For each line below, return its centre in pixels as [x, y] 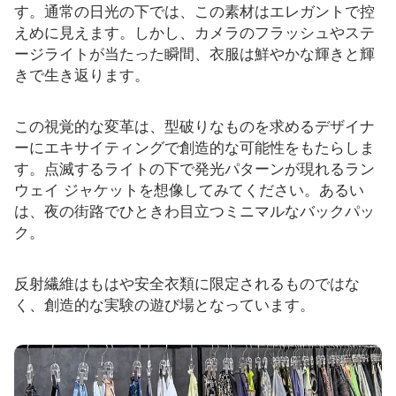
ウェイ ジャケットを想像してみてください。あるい [189, 190]
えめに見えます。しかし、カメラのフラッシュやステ [194, 33]
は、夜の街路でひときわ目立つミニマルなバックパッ [194, 211]
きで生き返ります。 [82, 76]
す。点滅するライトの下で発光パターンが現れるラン [194, 169]
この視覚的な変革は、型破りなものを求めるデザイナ [194, 126]
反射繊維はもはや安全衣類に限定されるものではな [187, 283]
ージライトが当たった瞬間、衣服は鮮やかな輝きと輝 [194, 54]
